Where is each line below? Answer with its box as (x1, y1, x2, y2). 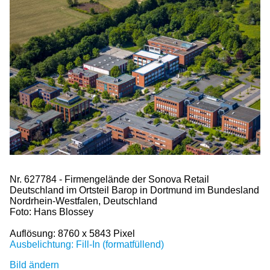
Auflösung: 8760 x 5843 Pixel (10, 228, 135, 239)
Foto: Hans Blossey (10, 206, 93, 217)
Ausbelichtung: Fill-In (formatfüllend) (10, 239, 164, 250)
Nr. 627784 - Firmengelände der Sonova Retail (10, 174, 209, 184)
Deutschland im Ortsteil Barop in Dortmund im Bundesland (10, 184, 259, 195)
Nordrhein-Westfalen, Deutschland (10, 195, 157, 206)
